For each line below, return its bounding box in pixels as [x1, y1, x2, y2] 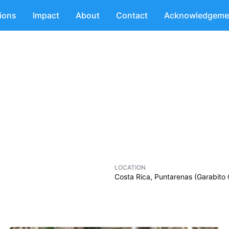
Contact [116, 10, 148, 20]
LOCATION [114, 164, 146, 171]
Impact [33, 10, 59, 20]
